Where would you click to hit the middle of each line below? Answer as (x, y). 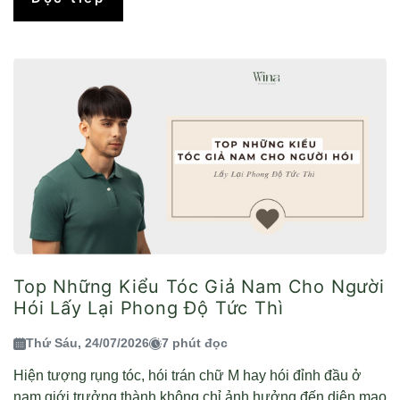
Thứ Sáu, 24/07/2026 (87, 343)
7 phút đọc (195, 343)
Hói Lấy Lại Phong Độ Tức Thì (149, 308)
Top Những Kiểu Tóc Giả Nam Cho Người (199, 287)
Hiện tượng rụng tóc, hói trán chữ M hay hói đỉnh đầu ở (187, 376)
